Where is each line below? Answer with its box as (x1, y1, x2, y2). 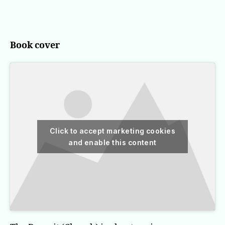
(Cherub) (144, 21, 176, 31)
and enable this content (68, 138, 157, 147)
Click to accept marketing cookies (49, 126, 176, 135)
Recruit (144, 10, 170, 20)
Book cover (10, 39, 60, 51)
